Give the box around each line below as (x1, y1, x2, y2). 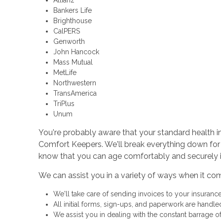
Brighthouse (53, 17, 92, 25)
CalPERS (53, 27, 80, 35)
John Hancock (53, 48, 99, 56)
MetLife (53, 69, 76, 76)
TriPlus (53, 100, 74, 108)
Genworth (53, 37, 85, 45)
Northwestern (53, 79, 96, 87)
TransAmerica (53, 89, 97, 97)
